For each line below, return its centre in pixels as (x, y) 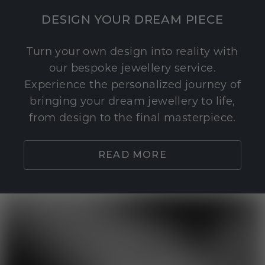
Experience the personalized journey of (132, 85)
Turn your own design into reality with (132, 52)
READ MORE (132, 155)
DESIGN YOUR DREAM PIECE (132, 20)
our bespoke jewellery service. (132, 68)
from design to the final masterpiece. (132, 118)
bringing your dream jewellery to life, (132, 101)
